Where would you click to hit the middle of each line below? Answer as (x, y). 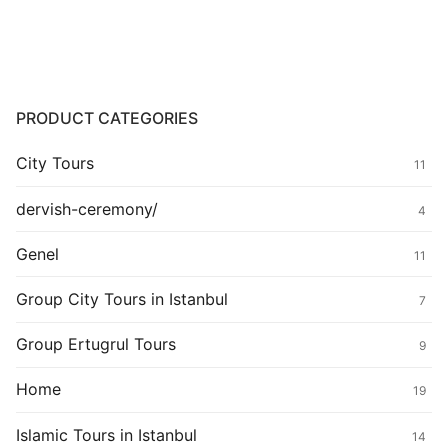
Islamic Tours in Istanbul (106, 434)
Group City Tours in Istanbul (122, 298)
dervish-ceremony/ (87, 208)
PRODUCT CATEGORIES (107, 118)
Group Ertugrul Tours (96, 344)
